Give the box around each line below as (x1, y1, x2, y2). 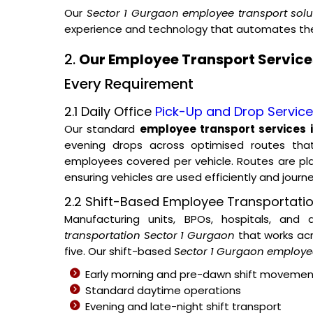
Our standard (64, 122, 140, 136)
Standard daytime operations (85, 283, 241, 298)
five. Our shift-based (64, 244, 174, 259)
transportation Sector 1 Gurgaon (64, 228, 235, 242)
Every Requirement (64, 74, 194, 94)
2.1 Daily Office (64, 103, 155, 120)
